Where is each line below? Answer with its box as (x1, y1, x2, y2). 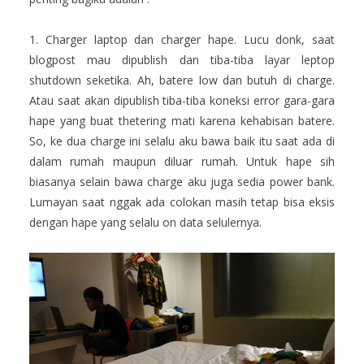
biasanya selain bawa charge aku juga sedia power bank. (29, 174, 335, 190)
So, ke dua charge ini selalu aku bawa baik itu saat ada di (29, 133, 335, 149)
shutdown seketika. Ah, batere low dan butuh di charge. (29, 72, 335, 89)
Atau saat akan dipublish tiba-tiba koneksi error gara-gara (29, 93, 335, 109)
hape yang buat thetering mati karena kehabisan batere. (29, 113, 335, 129)
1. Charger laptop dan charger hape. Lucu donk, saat (29, 32, 335, 48)
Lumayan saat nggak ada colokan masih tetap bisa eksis (29, 194, 335, 210)
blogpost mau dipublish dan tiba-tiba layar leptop (29, 52, 335, 68)
